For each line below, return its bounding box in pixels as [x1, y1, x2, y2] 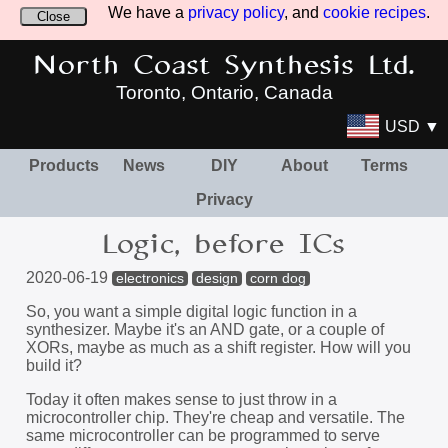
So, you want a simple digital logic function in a [25, 303, 357, 320]
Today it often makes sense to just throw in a [25, 391, 337, 408]
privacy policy [188, 4, 284, 21]
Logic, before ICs [102, 229, 346, 261]
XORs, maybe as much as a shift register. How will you [25, 339, 411, 356]
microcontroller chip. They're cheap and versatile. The [25, 409, 405, 426]
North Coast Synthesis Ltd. [32, 50, 416, 82]
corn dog [249, 271, 306, 286]
